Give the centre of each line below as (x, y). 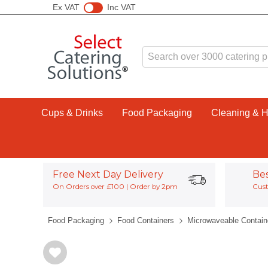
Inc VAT (121, 7)
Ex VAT (66, 7)
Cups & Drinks (72, 113)
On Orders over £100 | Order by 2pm (115, 187)
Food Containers (146, 220)
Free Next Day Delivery (108, 174)
